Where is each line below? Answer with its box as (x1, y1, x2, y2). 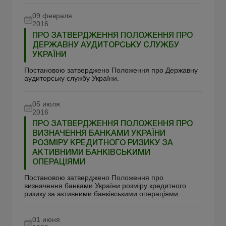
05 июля (32, 99, 60, 108)
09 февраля (32, 11, 72, 20)
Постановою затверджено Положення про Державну (24, 66, 198, 74)
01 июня (32, 215, 60, 223)
